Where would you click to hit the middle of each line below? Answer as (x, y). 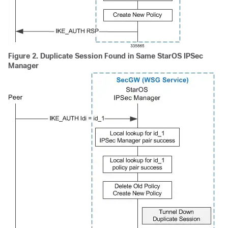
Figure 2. (24, 56)
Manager (23, 66)
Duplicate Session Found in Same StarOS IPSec (122, 56)
